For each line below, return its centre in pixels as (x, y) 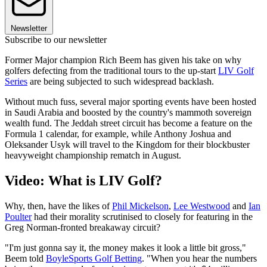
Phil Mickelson (140, 206)
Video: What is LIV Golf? (83, 180)
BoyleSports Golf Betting (94, 258)
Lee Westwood (202, 206)
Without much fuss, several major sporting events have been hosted (131, 102)
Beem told (25, 258)
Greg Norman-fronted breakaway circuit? (83, 227)
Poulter (18, 216)
